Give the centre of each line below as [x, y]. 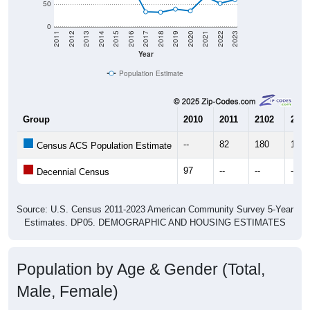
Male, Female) [67, 292]
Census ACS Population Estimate [103, 146]
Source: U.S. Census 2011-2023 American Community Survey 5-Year [155, 210]
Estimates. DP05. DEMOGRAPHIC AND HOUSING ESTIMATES [155, 223]
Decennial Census [72, 172]
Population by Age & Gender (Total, [141, 270]
